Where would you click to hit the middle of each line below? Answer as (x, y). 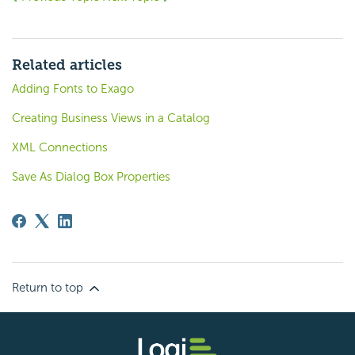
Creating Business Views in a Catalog (111, 118)
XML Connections (60, 147)
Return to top (49, 287)
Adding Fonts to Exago (73, 88)
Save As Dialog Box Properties (91, 176)
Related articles (67, 65)
